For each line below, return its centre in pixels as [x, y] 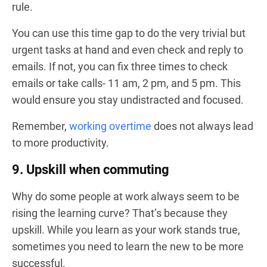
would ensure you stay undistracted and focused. [129, 100]
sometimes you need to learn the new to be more [128, 246]
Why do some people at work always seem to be [126, 196]
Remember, [41, 126]
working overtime [110, 126]
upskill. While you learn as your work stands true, [126, 230]
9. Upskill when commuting [91, 170]
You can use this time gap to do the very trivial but [129, 33]
